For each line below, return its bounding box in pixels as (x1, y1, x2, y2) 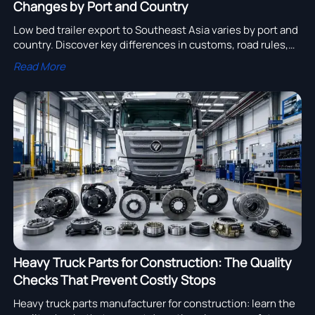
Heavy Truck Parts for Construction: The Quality (13, 253, 292, 271)
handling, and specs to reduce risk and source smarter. (13, 51, 278, 67)
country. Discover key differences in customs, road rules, (13, 37, 288, 52)
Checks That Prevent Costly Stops (13, 271, 215, 288)
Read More (13, 58, 65, 74)
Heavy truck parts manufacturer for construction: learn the (13, 295, 295, 311)
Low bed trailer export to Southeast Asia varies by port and (13, 22, 298, 37)
